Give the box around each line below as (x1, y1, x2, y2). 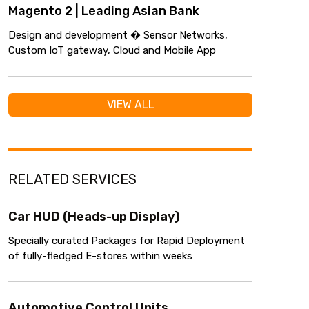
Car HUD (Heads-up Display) (8, 208, 180, 224)
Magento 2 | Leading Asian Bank (8, 3, 199, 19)
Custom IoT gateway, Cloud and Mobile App (8, 43, 216, 57)
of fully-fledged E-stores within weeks (8, 249, 192, 262)
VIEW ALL (106, 98, 154, 112)
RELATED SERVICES (8, 170, 137, 188)
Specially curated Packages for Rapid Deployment (8, 234, 245, 247)
